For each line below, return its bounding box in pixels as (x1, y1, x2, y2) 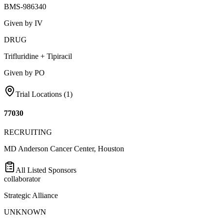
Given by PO (4, 68, 45, 77)
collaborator (4, 175, 40, 183)
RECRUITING (4, 128, 52, 137)
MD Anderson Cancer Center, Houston (4, 145, 124, 153)
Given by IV (4, 18, 43, 27)
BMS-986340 (4, 2, 46, 11)
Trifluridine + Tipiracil (4, 52, 72, 60)
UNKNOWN (4, 208, 46, 217)
